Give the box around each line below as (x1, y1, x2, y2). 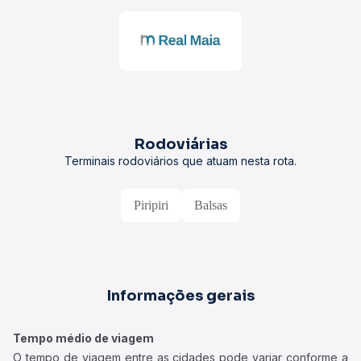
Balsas (194, 198, 227, 212)
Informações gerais (106, 287, 255, 305)
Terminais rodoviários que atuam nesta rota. (64, 154, 297, 168)
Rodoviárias (134, 135, 227, 153)
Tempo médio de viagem (13, 331, 154, 345)
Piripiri (134, 198, 168, 212)
